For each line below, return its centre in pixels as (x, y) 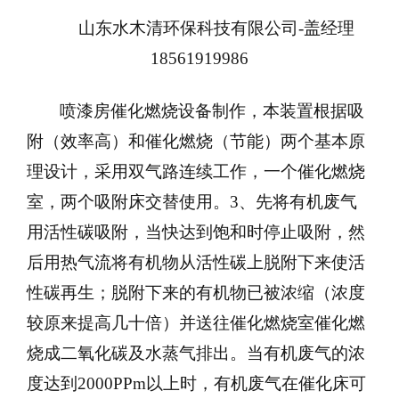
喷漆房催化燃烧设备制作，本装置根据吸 (212, 111)
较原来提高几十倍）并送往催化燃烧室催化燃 (196, 323)
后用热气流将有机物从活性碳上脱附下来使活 (196, 262)
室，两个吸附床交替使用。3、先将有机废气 (192, 202)
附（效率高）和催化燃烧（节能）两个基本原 (196, 141)
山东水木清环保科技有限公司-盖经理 (216, 28)
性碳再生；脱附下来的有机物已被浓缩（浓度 (196, 293)
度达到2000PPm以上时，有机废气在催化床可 (196, 383)
